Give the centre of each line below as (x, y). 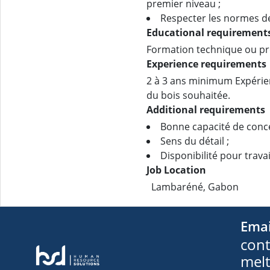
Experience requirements (206, 64)
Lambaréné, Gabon (195, 187)
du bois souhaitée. (188, 95)
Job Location (176, 170)
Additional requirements (206, 110)
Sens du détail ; (195, 141)
